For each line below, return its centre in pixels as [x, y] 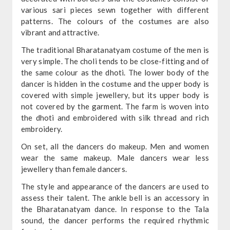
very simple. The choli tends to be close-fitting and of [115, 61]
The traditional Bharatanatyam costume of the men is [115, 50]
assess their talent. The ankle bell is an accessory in [115, 197]
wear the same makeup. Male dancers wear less [115, 157]
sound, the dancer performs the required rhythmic [115, 220]
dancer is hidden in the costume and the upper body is [115, 83]
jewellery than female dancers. [74, 169]
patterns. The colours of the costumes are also [115, 21]
